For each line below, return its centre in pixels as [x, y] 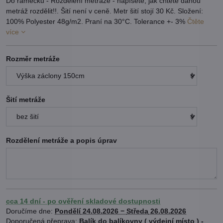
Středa [137, 211]
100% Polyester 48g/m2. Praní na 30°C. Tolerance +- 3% [97, 22]
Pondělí [68, 211]
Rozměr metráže [33, 59]
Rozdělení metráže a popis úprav [61, 141]
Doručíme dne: [30, 211]
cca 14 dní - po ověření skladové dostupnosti [83, 201]
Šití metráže [26, 100]
